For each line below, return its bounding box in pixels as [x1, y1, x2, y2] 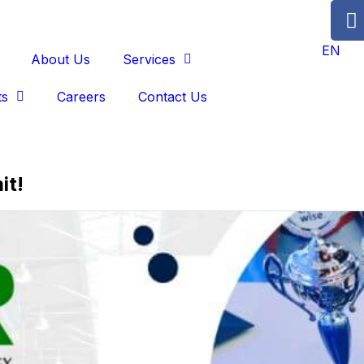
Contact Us [137, 89, 207, 105]
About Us [30, 51, 90, 67]
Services [122, 51, 175, 67]
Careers [56, 89, 106, 105]
